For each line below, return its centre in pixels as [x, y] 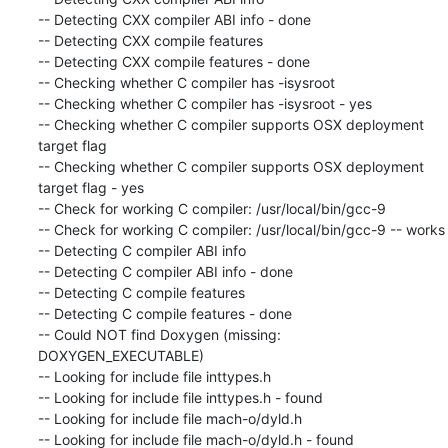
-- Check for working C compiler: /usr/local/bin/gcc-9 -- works [241, 229]
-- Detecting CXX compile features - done [173, 61]
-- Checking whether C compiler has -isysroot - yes [204, 103]
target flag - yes [90, 187]
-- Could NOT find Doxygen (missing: [159, 334]
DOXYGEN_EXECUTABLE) [120, 355]
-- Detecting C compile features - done [164, 313]
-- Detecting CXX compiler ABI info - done [174, 19]
